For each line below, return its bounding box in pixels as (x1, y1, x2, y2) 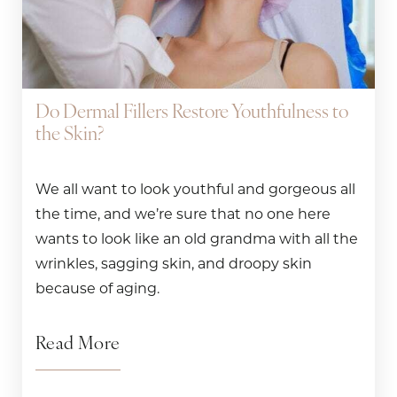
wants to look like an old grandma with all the (35, 230, 358, 248)
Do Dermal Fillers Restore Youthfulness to (35, 104, 348, 123)
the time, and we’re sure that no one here (35, 206, 331, 223)
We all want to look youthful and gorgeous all (35, 181, 355, 198)
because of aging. (35, 280, 160, 298)
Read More (35, 336, 121, 354)
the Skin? (35, 126, 104, 145)
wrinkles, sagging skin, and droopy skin (35, 255, 312, 273)
